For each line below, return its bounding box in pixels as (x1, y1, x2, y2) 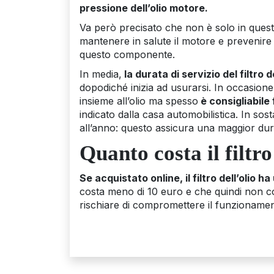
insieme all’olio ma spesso (80, 94, 198, 107)
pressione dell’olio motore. (80, 1, 208, 14)
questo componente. (80, 48, 175, 61)
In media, (80, 67, 122, 80)
